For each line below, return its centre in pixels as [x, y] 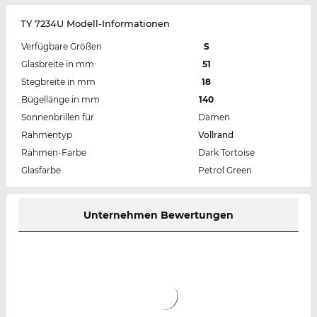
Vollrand [215, 135]
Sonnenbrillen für [57, 117]
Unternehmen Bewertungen [158, 215]
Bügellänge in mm [60, 100]
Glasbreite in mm [57, 64]
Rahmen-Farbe [53, 153]
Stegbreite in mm [58, 82]
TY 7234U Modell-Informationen [95, 24]
